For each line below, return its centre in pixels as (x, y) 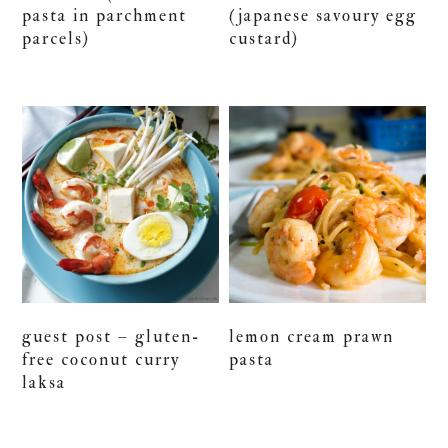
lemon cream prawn (312, 336)
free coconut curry (101, 359)
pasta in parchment (105, 16)
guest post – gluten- (112, 336)
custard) (264, 39)
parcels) (56, 39)
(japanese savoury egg (323, 16)
